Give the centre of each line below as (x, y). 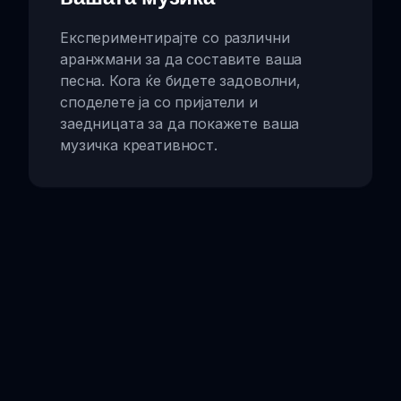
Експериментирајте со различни (175, 37)
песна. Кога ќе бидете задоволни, (180, 80)
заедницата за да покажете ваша (180, 123)
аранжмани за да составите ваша (181, 59)
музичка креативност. (139, 145)
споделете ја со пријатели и (159, 102)
